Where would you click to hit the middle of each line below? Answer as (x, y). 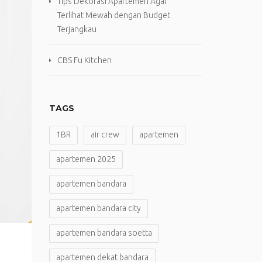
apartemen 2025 (86, 159)
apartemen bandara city (98, 208)
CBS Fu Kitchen (84, 60)
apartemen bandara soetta (104, 233)
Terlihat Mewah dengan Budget (113, 15)
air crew (105, 135)
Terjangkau (77, 29)
